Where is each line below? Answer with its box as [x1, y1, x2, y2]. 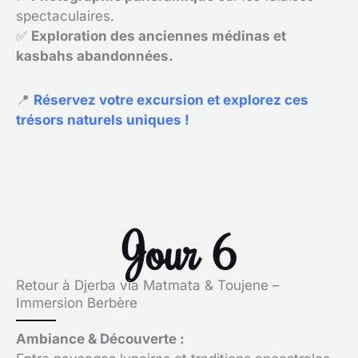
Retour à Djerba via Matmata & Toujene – [16, 276, 280, 293]
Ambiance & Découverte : [16, 330, 185, 347]
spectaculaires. [16, 8, 114, 24]
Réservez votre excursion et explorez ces [34, 91, 308, 108]
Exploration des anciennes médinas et [31, 28, 286, 44]
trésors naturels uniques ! [16, 111, 189, 128]
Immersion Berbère [16, 294, 137, 311]
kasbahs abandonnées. [16, 48, 173, 64]
